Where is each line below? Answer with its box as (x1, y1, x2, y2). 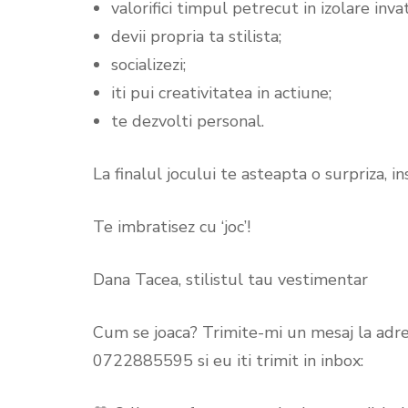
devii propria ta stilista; (111, 25, 281, 47)
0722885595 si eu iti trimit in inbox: (93, 349, 363, 372)
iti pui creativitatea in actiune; (111, 81, 331, 104)
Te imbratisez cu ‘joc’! (93, 215, 250, 238)
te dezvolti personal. (111, 109, 264, 132)
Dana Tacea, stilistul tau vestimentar (93, 268, 368, 291)
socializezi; (111, 53, 186, 76)
